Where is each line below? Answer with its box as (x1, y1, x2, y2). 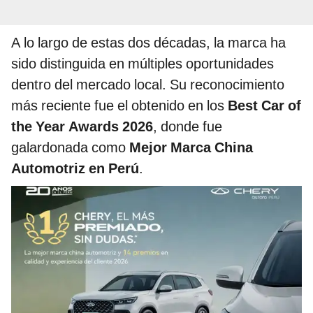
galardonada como (11, 139, 129, 156)
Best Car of (228, 97, 301, 115)
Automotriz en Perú (11, 160, 139, 177)
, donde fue (153, 118, 222, 136)
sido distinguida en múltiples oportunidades (11, 55, 274, 73)
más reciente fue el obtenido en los (11, 97, 228, 115)
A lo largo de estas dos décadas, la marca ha (11, 34, 286, 52)
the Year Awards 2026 (11, 118, 153, 136)
